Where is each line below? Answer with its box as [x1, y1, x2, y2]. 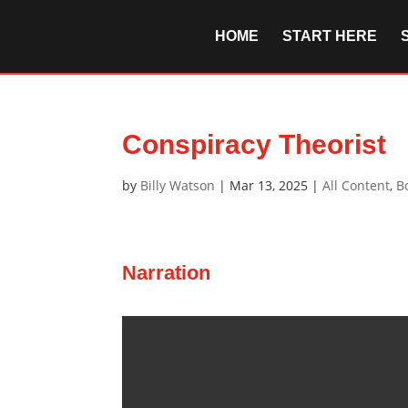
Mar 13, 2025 [229, 177, 309, 194]
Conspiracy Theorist [122, 129, 387, 159]
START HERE [282, 28, 377, 44]
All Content [322, 177, 391, 194]
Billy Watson [140, 177, 216, 194]
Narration [122, 261, 211, 285]
